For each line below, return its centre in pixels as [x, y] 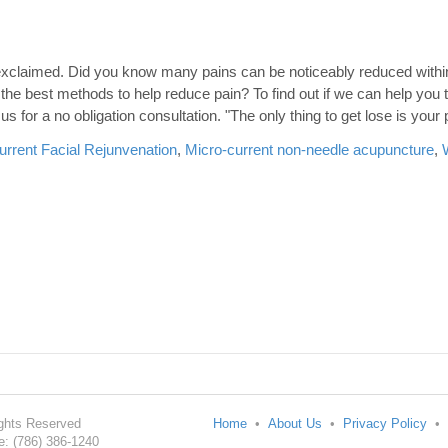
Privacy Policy [385, 424]
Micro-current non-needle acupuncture [309, 149]
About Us [295, 424]
